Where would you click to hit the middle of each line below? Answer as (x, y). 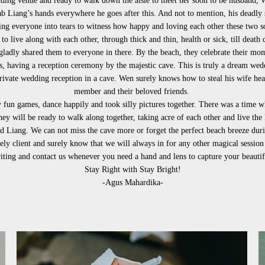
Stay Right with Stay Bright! (132, 169)
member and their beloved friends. (132, 91)
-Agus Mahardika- (132, 182)
